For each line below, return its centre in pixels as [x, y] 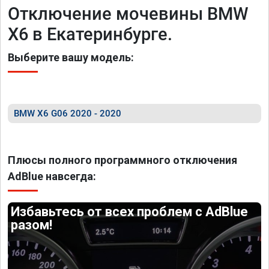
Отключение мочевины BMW [128, 14]
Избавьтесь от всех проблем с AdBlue [130, 212]
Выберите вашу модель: [71, 57]
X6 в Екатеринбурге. [90, 34]
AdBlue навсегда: [52, 176]
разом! [32, 225]
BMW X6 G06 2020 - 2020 [68, 113]
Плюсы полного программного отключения [122, 160]
